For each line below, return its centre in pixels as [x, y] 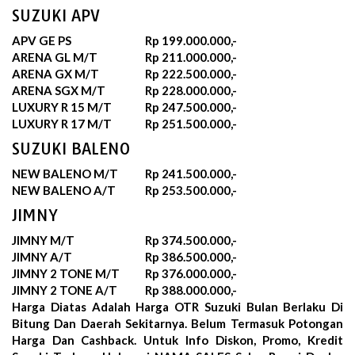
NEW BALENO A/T [64, 190]
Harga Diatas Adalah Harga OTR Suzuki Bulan [148, 306]
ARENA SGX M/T [59, 90]
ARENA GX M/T [55, 73]
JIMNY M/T [43, 240]
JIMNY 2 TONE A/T [65, 290]
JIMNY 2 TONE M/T [66, 273]
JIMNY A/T [42, 256]
